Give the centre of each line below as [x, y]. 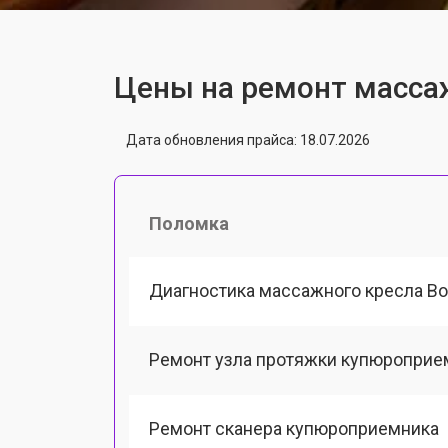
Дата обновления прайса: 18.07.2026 [248, 139]
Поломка [189, 223]
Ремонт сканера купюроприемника [294, 428]
